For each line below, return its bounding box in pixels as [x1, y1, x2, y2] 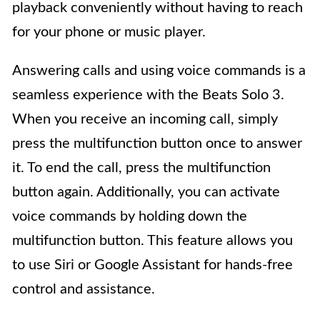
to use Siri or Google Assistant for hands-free [12, 258, 293, 273]
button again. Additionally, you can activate [12, 185, 280, 200]
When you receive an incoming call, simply [12, 112, 278, 127]
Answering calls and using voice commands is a [12, 64, 306, 79]
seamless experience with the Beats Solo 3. [12, 88, 284, 103]
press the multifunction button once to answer [12, 136, 302, 151]
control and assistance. [12, 282, 155, 297]
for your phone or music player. [12, 25, 206, 40]
